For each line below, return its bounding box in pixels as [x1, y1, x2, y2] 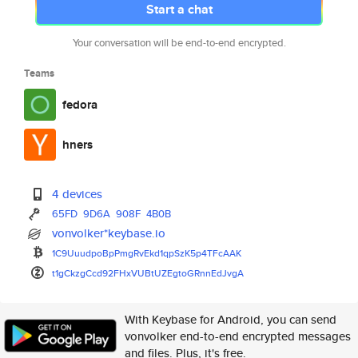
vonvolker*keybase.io [52, 225, 166, 241]
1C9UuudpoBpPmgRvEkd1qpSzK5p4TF [52, 246, 219, 260]
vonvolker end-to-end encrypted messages [125, 328, 351, 344]
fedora [62, 96, 97, 113]
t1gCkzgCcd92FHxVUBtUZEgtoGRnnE [52, 266, 217, 280]
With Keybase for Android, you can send [125, 311, 336, 328]
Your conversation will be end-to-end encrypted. [72, 35, 286, 50]
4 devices [52, 185, 103, 202]
